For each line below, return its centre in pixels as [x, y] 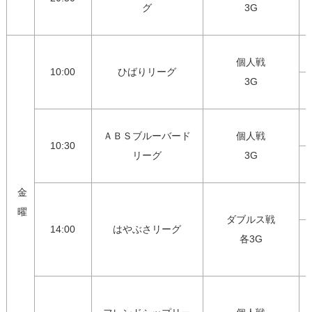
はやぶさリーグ [147, 229]
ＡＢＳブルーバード [147, 136]
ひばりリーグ [147, 72]
